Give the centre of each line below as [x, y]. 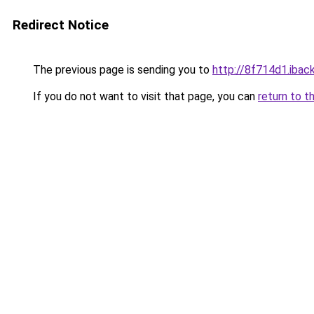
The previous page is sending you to [121, 70]
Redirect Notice [61, 25]
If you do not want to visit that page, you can [144, 96]
